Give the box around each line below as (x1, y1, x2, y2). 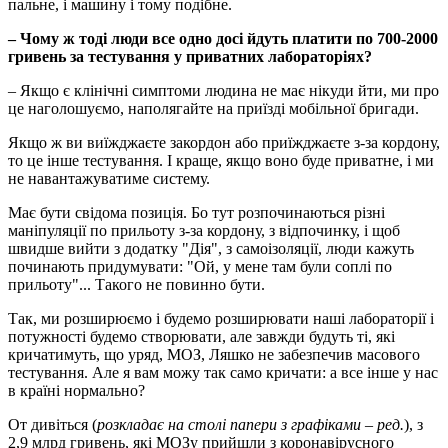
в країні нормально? (8, 381, 145, 399)
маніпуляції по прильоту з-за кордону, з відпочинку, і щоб (8, 221, 400, 239)
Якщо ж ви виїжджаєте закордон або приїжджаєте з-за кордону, (8, 133, 440, 151)
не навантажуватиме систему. (8, 169, 210, 187)
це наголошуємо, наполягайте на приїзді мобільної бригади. (8, 99, 419, 117)
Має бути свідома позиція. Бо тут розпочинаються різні (8, 203, 385, 221)
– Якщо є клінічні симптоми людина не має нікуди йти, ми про (8, 81, 439, 99)
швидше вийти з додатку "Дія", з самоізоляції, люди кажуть (8, 239, 414, 257)
